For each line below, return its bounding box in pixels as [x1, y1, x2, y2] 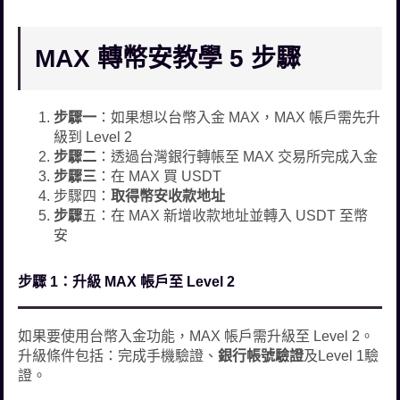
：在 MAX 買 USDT [96, 169, 222, 185]
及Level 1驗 [304, 348, 379, 364]
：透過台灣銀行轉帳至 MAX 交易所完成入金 [96, 149, 379, 165]
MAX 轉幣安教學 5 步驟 [35, 45, 302, 73]
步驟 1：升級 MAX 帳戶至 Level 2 [18, 274, 236, 290]
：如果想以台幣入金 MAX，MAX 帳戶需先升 [96, 110, 381, 126]
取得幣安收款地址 [111, 188, 226, 204]
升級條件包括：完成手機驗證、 [18, 348, 219, 364]
